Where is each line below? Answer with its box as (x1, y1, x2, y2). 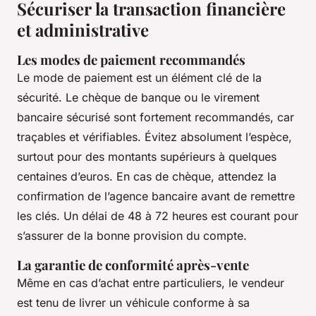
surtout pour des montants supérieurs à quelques (17, 150, 276, 164)
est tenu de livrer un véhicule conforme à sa (17, 296, 250, 310)
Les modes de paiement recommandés (17, 51, 245, 69)
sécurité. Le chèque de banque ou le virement (17, 90, 260, 105)
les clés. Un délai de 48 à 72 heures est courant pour (17, 209, 298, 224)
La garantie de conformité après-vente (17, 256, 249, 274)
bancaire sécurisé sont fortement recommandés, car (17, 110, 294, 125)
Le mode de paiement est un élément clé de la (17, 71, 262, 85)
